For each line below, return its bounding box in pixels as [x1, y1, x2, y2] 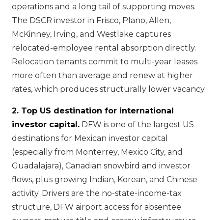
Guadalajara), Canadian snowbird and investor [12, 161, 191, 170]
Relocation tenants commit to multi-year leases [12, 57, 197, 66]
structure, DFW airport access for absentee [12, 202, 181, 212]
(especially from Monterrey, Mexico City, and [12, 147, 183, 157]
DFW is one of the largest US [80, 120, 194, 129]
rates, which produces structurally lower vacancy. [12, 84, 206, 94]
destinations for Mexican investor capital [12, 134, 168, 143]
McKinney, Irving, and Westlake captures [12, 29, 171, 39]
